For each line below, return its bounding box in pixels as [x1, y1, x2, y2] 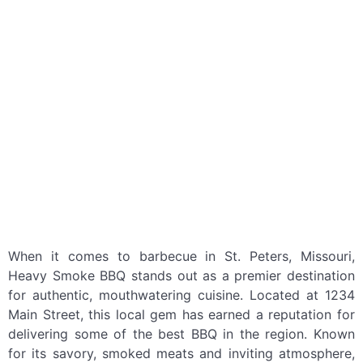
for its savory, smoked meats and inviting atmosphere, [8, 345, 355, 361]
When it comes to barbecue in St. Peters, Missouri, [8, 248, 355, 264]
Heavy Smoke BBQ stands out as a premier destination [8, 267, 355, 284]
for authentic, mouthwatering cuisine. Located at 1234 [8, 287, 355, 303]
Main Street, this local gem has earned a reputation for [8, 306, 355, 322]
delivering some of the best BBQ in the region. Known [8, 326, 355, 342]
